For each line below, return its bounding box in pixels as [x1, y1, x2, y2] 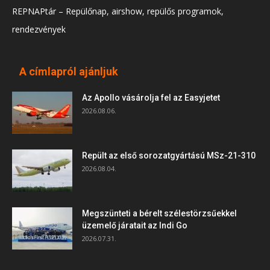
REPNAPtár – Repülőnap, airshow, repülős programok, [12, 5, 224, 17]
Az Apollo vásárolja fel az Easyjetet [82, 93, 220, 103]
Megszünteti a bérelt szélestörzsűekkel [82, 209, 237, 219]
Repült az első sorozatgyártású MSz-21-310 [82, 151, 256, 161]
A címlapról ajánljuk [19, 65, 118, 78]
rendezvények [12, 24, 66, 36]
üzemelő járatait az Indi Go [82, 221, 187, 231]
